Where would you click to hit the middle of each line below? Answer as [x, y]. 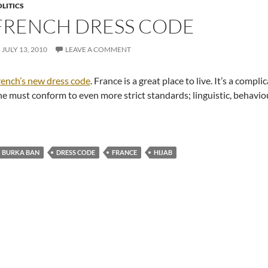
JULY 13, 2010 [24, 49]
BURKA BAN [20, 152]
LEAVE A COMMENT [98, 49]
